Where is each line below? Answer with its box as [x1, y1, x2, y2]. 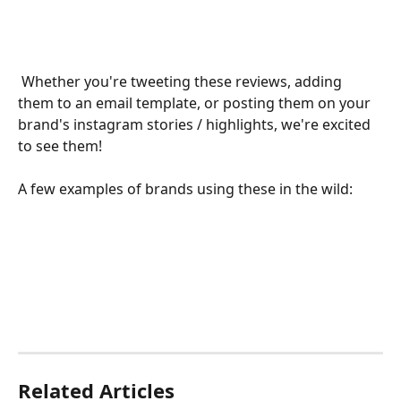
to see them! [18, 135, 102, 156]
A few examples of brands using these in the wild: [18, 179, 353, 200]
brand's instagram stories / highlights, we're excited [18, 114, 374, 134]
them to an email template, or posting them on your [18, 92, 374, 113]
